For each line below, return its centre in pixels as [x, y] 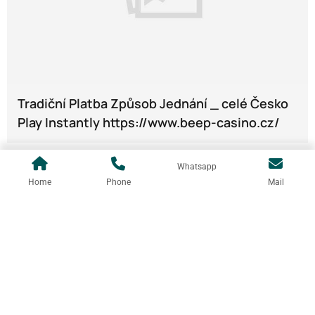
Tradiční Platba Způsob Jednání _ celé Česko [153, 103]
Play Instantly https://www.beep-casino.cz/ [149, 122]
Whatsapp [197, 166]
